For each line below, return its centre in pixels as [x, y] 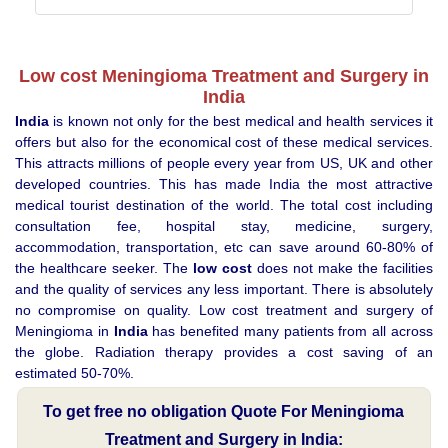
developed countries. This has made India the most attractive [224, 183]
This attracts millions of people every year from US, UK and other [224, 162]
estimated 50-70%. [74, 372]
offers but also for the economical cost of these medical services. [224, 141]
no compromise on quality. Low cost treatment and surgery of [224, 309]
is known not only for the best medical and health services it [241, 120]
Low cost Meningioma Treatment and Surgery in [224, 75]
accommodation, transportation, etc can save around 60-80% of [224, 246]
